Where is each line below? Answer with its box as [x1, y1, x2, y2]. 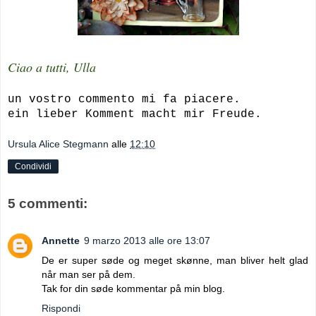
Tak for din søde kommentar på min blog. [42, 282, 225, 294]
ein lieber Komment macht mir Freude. [8, 107, 262, 121]
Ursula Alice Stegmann [8, 138, 109, 150]
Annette [42, 234, 80, 246]
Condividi [15, 162, 51, 172]
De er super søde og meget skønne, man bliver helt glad [42, 254, 308, 266]
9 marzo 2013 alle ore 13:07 [84, 234, 210, 246]
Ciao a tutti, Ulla [8, 58, 96, 75]
